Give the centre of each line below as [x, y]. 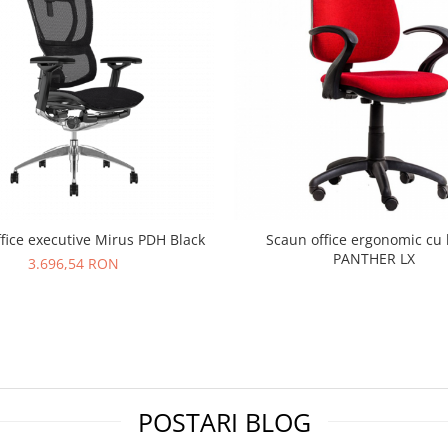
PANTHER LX [373, 259]
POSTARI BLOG [224, 422]
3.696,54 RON [74, 264]
